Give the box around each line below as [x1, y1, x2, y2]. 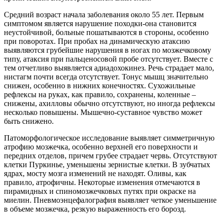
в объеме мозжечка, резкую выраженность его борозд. [4, 204, 186, 213]
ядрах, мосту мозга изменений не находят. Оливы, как [4, 169, 186, 178]
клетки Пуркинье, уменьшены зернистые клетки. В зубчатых [4, 160, 210, 169]
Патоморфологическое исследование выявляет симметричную [4, 133, 215, 142]
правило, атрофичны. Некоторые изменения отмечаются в [4, 178, 200, 186]
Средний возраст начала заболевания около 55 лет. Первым [4, 10, 204, 19]
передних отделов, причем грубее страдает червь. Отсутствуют [4, 151, 217, 160]
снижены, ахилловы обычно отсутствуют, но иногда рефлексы [4, 99, 215, 108]
